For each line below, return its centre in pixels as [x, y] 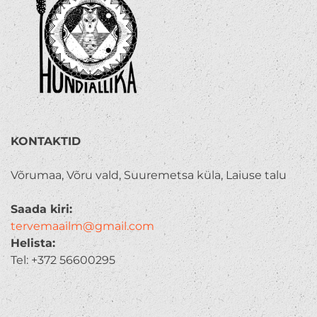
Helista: [33, 243]
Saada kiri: [41, 209]
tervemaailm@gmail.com [82, 226]
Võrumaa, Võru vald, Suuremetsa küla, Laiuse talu [149, 175]
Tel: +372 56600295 [63, 260]
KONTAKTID [46, 142]
